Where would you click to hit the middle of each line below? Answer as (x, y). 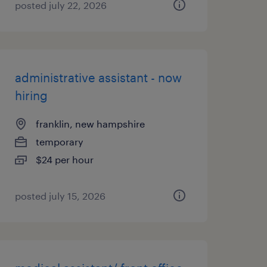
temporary (59, 142)
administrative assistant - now (98, 77)
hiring (31, 95)
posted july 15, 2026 (60, 196)
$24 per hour (64, 159)
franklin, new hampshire (90, 124)
